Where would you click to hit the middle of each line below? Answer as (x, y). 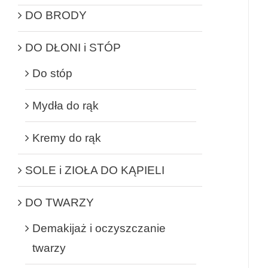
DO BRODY (56, 15)
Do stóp (52, 73)
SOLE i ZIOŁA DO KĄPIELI (95, 170)
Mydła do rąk (66, 105)
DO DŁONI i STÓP (73, 47)
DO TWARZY (60, 202)
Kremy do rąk (67, 138)
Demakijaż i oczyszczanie (99, 228)
